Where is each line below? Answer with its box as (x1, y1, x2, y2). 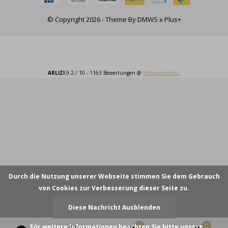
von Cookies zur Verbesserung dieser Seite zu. (39, 184, 189, 192)
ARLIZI (47, 69, 65, 76)
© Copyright (47, 14, 86, 24)
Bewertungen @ (103, 69, 143, 76)
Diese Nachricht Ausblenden (68, 203, 160, 212)
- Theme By (100, 14, 137, 24)
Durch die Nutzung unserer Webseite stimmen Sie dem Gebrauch (8, 172, 220, 181)
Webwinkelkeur (142, 69, 181, 76)
